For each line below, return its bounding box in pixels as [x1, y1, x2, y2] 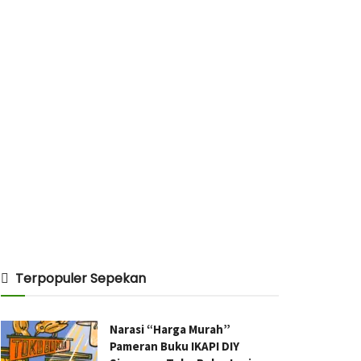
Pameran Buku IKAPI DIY [110, 338, 239, 354]
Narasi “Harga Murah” [110, 322, 230, 337]
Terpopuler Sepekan [15, 269, 146, 288]
